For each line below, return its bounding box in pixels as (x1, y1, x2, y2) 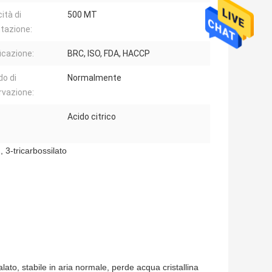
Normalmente (67, 73, 121, 83)
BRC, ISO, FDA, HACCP (67, 49, 150, 59)
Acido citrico (67, 112, 116, 122)
